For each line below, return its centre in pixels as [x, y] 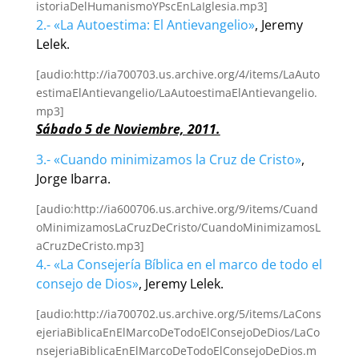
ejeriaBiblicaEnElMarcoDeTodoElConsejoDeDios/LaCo [177, 333]
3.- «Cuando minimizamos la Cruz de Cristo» [168, 160]
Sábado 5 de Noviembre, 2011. [128, 129]
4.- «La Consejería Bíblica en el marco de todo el [179, 265]
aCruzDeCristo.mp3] [90, 246]
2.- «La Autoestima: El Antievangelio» [145, 25]
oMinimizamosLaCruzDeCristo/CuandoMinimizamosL [178, 228]
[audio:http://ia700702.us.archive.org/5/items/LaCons [178, 314]
